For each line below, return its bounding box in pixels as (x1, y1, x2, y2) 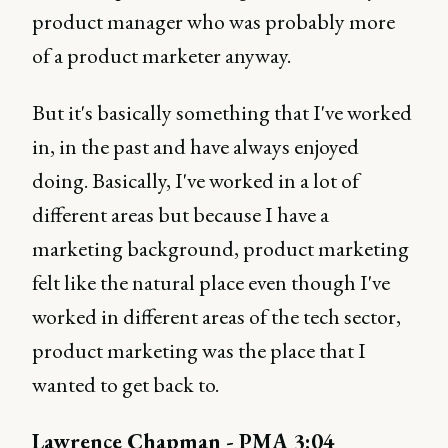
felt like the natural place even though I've (32, 268, 390, 297)
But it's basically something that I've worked (32, 98, 412, 127)
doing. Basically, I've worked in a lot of (32, 166, 359, 195)
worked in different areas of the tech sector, (32, 302, 401, 331)
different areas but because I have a (32, 200, 329, 229)
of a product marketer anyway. (32, 41, 291, 70)
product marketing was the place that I (32, 336, 366, 365)
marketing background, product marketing (32, 234, 409, 263)
